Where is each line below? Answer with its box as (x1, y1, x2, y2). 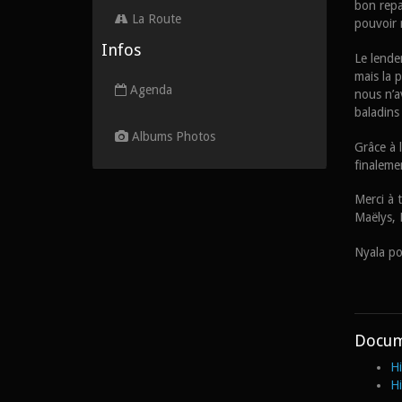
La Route (128, 11, 181, 26)
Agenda (127, 82, 172, 97)
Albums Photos (128, 128, 215, 144)
